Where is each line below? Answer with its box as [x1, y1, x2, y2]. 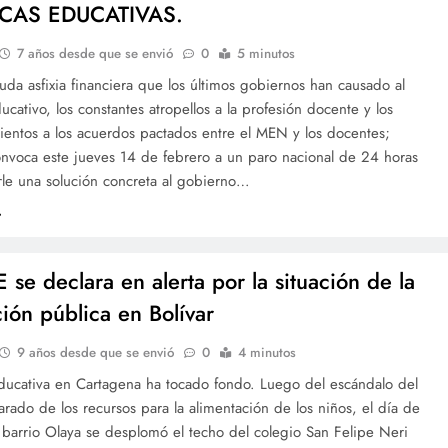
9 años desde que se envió [17, 343, 175, 363]
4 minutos [238, 343, 297, 363]
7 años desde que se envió [17, 44, 174, 64]
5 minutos [237, 44, 296, 64]
